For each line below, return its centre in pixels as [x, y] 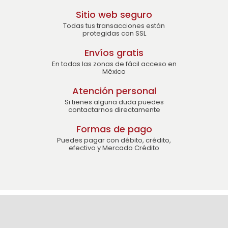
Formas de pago [114, 129]
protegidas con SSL [114, 33]
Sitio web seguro [114, 15]
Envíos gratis [114, 53]
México [114, 72]
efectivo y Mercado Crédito [114, 148]
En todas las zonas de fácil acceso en [114, 64]
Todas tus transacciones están [114, 26]
